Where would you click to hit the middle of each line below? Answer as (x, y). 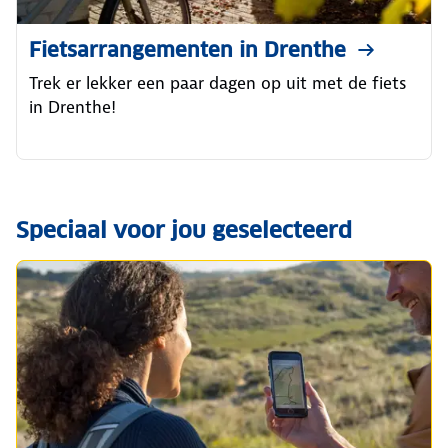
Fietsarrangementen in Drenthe (187, 49)
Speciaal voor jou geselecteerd (184, 229)
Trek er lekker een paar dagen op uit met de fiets (217, 82)
